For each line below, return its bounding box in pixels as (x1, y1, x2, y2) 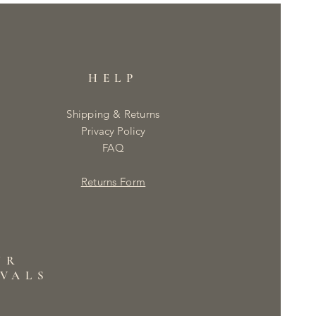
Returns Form (80, 174, 146, 188)
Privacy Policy (81, 123, 145, 138)
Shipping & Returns (66, 107, 160, 121)
